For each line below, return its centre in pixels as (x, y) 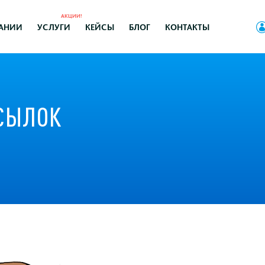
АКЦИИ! (71, 15)
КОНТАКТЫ (188, 26)
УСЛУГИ (54, 26)
